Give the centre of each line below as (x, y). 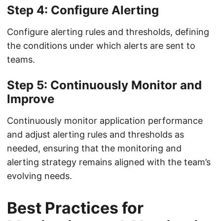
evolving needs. (39, 176)
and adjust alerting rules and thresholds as (95, 134)
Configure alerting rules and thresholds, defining (108, 32)
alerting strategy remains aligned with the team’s (109, 162)
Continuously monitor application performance (105, 121)
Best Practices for (75, 208)
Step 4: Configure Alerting (83, 10)
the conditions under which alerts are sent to (101, 46)
